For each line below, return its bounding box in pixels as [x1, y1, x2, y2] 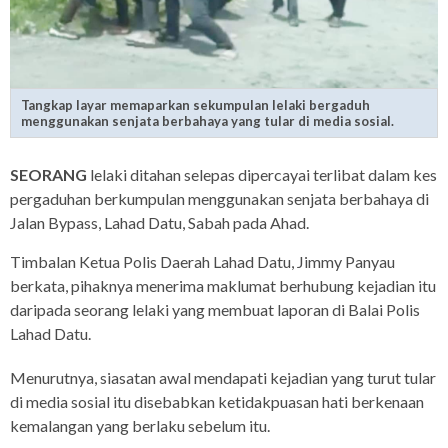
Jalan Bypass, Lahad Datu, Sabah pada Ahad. [10, 212, 309, 232]
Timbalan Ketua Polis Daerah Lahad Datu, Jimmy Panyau [10, 251, 395, 271]
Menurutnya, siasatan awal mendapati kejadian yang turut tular [10, 367, 436, 387]
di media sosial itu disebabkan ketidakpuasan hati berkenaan [10, 391, 424, 411]
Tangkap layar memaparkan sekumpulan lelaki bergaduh [21, 96, 370, 113]
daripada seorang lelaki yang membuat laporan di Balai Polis [10, 299, 420, 319]
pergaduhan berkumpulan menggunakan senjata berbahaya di [10, 188, 429, 208]
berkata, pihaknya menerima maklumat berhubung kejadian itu [10, 275, 436, 295]
